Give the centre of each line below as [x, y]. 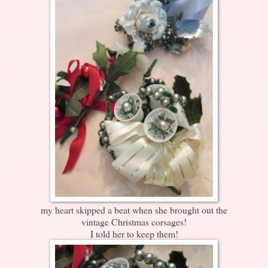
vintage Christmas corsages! [134, 221]
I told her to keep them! [134, 233]
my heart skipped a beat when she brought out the [134, 209]
